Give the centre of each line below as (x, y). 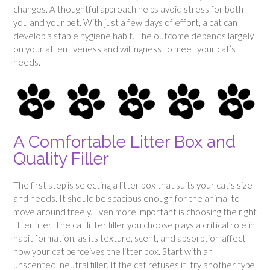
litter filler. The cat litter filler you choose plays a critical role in (134, 225)
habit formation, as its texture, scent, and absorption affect (130, 238)
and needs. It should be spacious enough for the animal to (127, 199)
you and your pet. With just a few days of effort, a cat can (125, 23)
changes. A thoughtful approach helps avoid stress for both (128, 9)
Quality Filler (61, 159)
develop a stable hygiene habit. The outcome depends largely (133, 36)
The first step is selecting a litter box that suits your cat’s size (133, 185)
